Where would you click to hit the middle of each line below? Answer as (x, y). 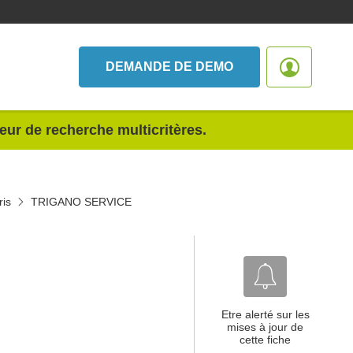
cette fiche (265, 340)
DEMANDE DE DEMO (169, 67)
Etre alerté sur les (265, 314)
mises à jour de (265, 327)
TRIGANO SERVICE (81, 202)
